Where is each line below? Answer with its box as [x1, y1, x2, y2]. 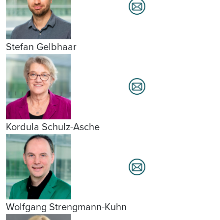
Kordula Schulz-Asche [6, 119, 100, 135]
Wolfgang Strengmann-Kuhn [6, 199, 127, 215]
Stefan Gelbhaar [6, 39, 77, 54]
